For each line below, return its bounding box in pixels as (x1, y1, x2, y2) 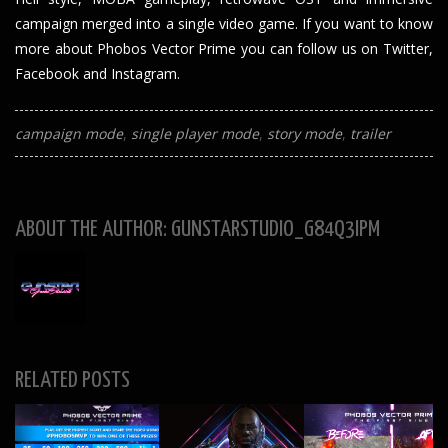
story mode (267, 124, 342, 144)
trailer (350, 124, 391, 144)
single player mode (131, 124, 259, 144)
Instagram (111, 64, 177, 84)
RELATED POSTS (15, 369, 130, 393)
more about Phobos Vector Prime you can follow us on (15, 39, 383, 59)
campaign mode (15, 124, 123, 144)
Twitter (383, 39, 429, 59)
